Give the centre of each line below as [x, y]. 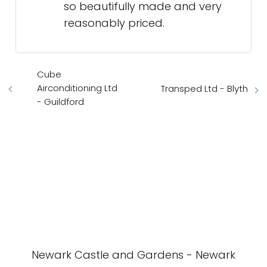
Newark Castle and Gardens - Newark [133, 255]
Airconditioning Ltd [77, 88]
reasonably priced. [114, 23]
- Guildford [60, 102]
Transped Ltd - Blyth [204, 88]
